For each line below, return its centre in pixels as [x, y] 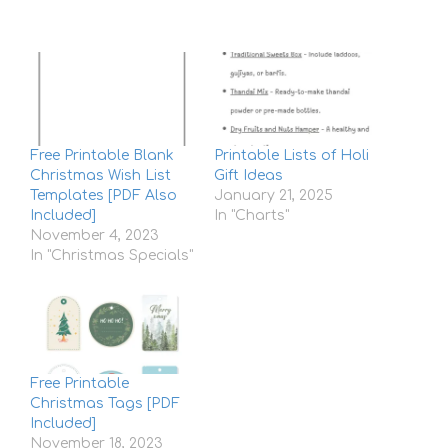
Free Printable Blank [102, 155]
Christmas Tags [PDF [105, 404]
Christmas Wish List [100, 175]
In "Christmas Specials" [111, 255]
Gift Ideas [248, 175]
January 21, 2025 [273, 195]
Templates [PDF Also [103, 195]
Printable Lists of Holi [291, 155]
